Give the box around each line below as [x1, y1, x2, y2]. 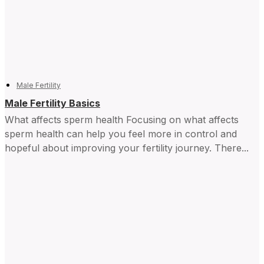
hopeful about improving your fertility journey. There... [5, 142, 249, 154]
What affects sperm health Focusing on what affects [5, 114, 239, 126]
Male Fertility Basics [5, 97, 100, 110]
